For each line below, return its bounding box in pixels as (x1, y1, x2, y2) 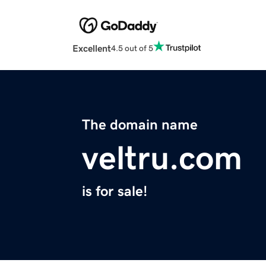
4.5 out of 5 (111, 43, 153, 52)
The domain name (82, 118, 198, 132)
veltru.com (82, 141, 242, 175)
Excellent (72, 43, 111, 53)
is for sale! (82, 184, 147, 199)
